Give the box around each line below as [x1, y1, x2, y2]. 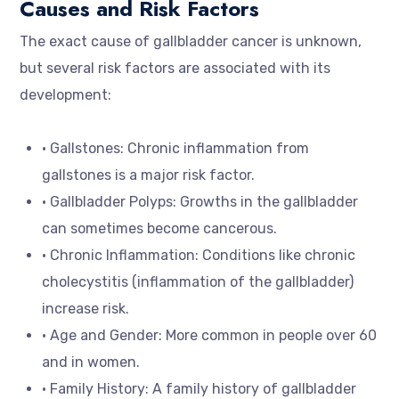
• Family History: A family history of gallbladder [42, 380, 356, 397]
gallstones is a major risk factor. [42, 167, 255, 183]
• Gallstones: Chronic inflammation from [42, 140, 309, 157]
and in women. [42, 354, 140, 370]
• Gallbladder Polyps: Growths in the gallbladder [42, 193, 358, 210]
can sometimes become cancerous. [42, 220, 277, 237]
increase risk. [42, 300, 129, 317]
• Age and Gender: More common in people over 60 [42, 327, 377, 344]
